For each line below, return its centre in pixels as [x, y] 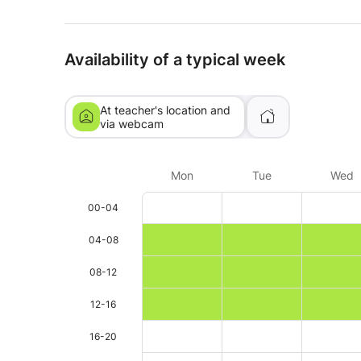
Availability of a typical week [175, 60]
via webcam [132, 124]
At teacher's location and [165, 110]
